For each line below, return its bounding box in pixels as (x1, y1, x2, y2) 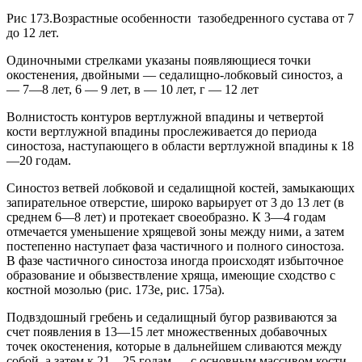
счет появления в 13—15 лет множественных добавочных (6, 325, 327, 339)
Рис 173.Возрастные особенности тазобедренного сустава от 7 (6, 11, 354, 26)
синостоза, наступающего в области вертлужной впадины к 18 (6, 139, 354, 154)
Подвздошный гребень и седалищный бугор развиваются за (6, 310, 337, 325)
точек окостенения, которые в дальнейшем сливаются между (6, 339, 342, 354)
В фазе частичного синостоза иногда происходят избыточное (6, 254, 343, 268)
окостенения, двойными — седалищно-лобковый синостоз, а (6, 68, 343, 82)
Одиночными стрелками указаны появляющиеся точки (6, 53, 311, 68)
